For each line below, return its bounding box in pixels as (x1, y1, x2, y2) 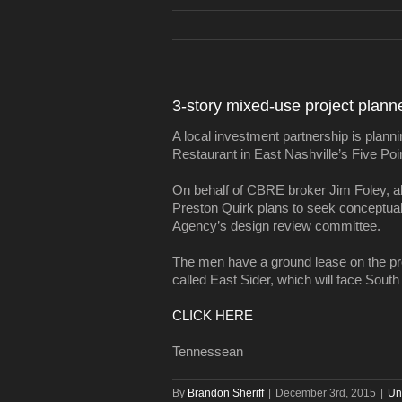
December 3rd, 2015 (275, 387, 376, 400)
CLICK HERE (172, 308, 253, 324)
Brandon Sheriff (188, 387, 264, 400)
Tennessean (172, 344, 243, 360)
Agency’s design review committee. (172, 218, 380, 234)
